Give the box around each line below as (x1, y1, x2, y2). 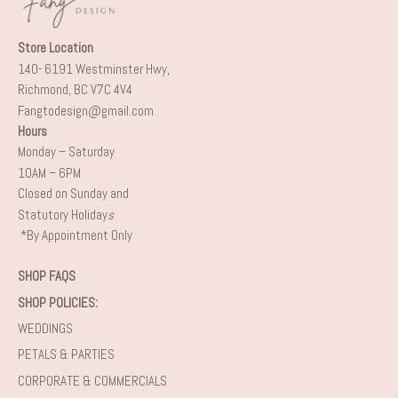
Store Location (18, 39, 101, 57)
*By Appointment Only (18, 226, 135, 243)
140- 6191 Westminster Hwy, (18, 60, 170, 77)
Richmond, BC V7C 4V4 (18, 81, 132, 99)
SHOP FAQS (18, 267, 76, 285)
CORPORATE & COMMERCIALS (18, 371, 167, 389)
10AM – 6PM (18, 163, 81, 181)
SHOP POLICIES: (18, 293, 98, 311)
